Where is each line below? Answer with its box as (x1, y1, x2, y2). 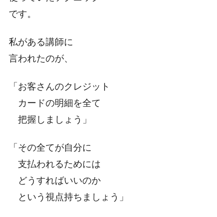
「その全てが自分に (8, 142, 92, 153)
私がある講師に (8, 37, 73, 47)
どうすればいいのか (8, 175, 101, 186)
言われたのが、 (8, 53, 73, 64)
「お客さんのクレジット (8, 81, 110, 92)
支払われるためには (8, 159, 101, 170)
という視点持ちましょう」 (8, 192, 128, 202)
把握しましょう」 (8, 114, 92, 125)
